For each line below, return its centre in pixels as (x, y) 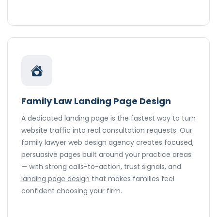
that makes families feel (132, 179)
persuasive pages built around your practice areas (106, 155)
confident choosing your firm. (72, 191)
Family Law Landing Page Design (96, 101)
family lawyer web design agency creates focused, (108, 143)
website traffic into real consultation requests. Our (107, 131)
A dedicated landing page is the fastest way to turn (108, 118)
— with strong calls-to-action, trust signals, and (101, 167)
